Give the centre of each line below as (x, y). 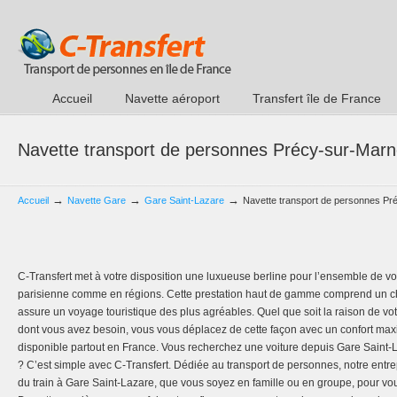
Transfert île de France (317, 98)
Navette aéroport (172, 98)
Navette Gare (97, 200)
